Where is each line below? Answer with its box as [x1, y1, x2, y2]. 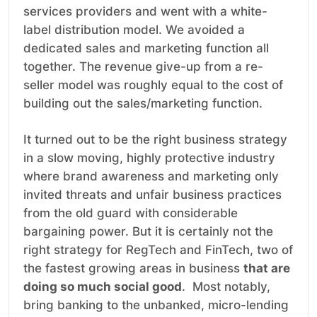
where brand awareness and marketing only [23, 169, 279, 184]
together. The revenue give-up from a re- [23, 59, 263, 74]
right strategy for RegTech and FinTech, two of [23, 243, 293, 258]
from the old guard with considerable [23, 206, 238, 221]
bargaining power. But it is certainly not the [23, 224, 273, 239]
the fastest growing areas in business [23, 261, 243, 276]
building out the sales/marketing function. [23, 96, 263, 111]
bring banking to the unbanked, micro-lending [23, 298, 289, 313]
